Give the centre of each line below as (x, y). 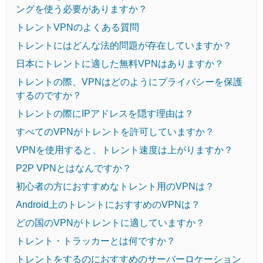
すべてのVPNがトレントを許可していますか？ (115, 131)
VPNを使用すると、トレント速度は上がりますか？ (124, 150)
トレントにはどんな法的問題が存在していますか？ (124, 45)
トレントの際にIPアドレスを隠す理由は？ (105, 113)
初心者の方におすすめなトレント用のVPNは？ (115, 186)
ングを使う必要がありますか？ (82, 9)
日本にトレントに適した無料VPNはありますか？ (120, 63)
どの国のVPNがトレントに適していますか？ (110, 222)
